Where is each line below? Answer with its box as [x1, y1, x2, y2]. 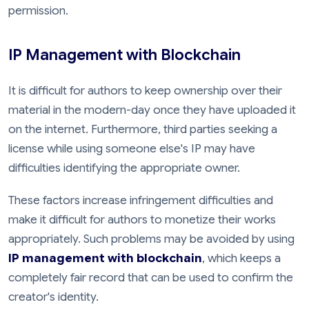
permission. [8, 3, 68, 18]
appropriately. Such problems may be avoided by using [8, 232, 295, 247]
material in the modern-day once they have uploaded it [8, 102, 296, 117]
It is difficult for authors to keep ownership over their [8, 83, 282, 98]
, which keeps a [202, 251, 281, 266]
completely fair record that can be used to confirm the [8, 270, 293, 286]
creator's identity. [8, 290, 99, 305]
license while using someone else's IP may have [8, 141, 255, 156]
